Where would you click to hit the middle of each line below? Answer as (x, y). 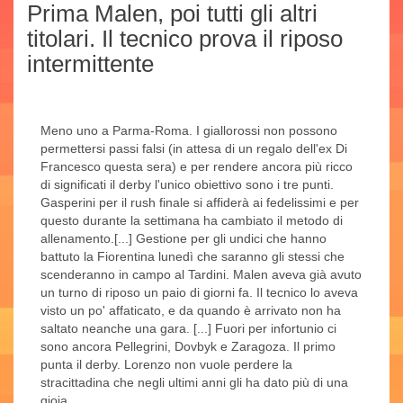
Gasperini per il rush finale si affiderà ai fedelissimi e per (200, 203)
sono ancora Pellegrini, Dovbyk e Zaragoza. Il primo (188, 347)
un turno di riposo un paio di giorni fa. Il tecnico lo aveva (199, 293)
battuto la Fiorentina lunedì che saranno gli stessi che (193, 257)
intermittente (90, 64)
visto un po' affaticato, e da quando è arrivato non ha (191, 311)
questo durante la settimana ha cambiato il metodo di (192, 221)
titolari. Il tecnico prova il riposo (185, 39)
